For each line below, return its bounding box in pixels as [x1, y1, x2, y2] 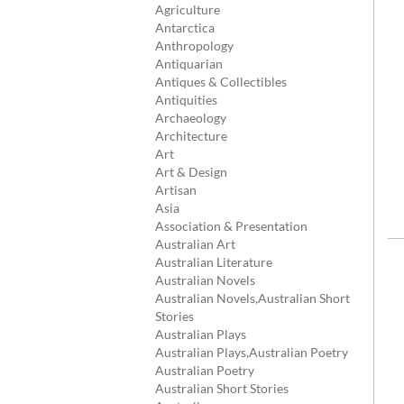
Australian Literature [155, 254, 272, 270]
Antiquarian [155, 56, 223, 71]
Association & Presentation [155, 218, 308, 234]
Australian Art [155, 236, 235, 252]
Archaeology [155, 110, 226, 125]
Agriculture [155, 2, 220, 17]
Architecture [155, 128, 227, 143]
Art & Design [155, 164, 227, 179]
